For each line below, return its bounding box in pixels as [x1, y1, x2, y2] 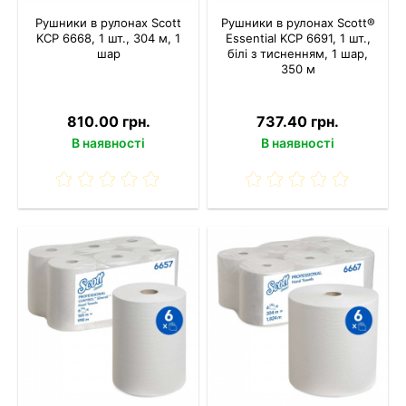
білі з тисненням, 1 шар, [227, 45, 368, 61]
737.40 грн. [256, 111, 339, 130]
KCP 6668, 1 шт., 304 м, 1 [36, 30, 180, 45]
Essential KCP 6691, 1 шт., [225, 30, 371, 45]
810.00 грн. [66, 111, 150, 130]
